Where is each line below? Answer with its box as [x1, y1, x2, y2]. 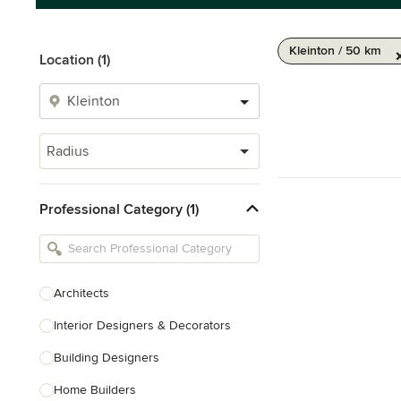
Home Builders [54, 382, 136, 397]
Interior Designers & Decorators [54, 318, 231, 333]
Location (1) [39, 51, 110, 69]
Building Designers [54, 350, 159, 365]
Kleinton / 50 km [289, 43, 381, 58]
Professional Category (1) [39, 200, 199, 218]
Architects [54, 286, 109, 301]
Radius [47, 142, 89, 160]
